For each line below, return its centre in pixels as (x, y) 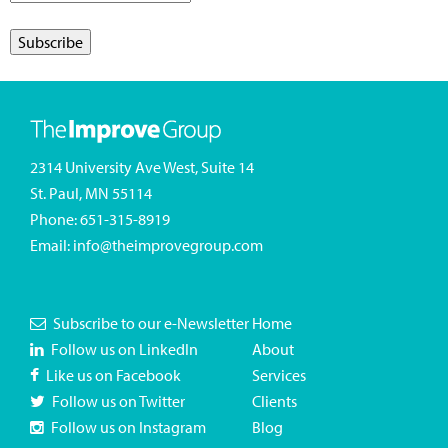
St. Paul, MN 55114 (91, 193)
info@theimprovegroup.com (168, 245)
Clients (274, 401)
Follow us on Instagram (128, 427)
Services (279, 375)
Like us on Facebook (113, 375)
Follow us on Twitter (118, 401)
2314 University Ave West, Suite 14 (142, 167)
